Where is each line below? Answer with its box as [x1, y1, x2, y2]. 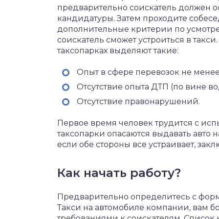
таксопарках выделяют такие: [57, 46, 178, 55]
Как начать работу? [57, 166, 181, 180]
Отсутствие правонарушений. [77, 97, 200, 106]
